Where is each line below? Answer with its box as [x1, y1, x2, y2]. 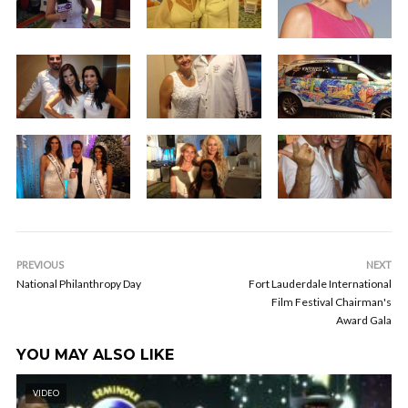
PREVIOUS [16, 259, 64, 271]
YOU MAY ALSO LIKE [16, 346, 174, 364]
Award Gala [336, 313, 392, 328]
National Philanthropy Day [16, 277, 141, 291]
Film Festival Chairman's [271, 295, 392, 310]
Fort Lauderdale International [249, 277, 392, 291]
